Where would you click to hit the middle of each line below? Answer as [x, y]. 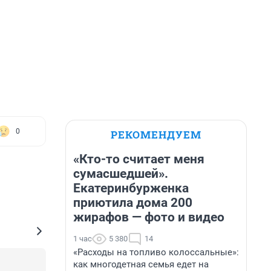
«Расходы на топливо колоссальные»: [156, 252]
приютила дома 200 [133, 203]
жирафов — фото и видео [149, 217]
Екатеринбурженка [131, 188]
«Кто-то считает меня [139, 159]
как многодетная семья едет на [141, 264]
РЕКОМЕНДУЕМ [156, 135]
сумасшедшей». [121, 174]
